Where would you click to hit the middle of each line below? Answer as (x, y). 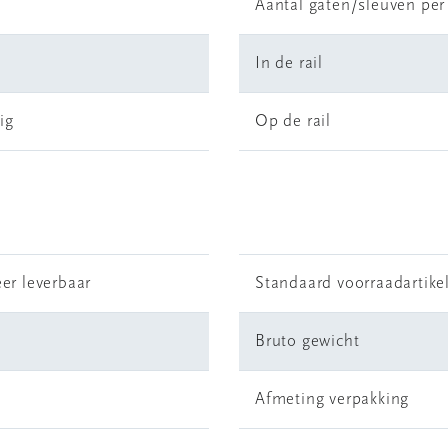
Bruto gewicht (307, 341)
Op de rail (293, 121)
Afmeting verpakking (332, 399)
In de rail (289, 63)
